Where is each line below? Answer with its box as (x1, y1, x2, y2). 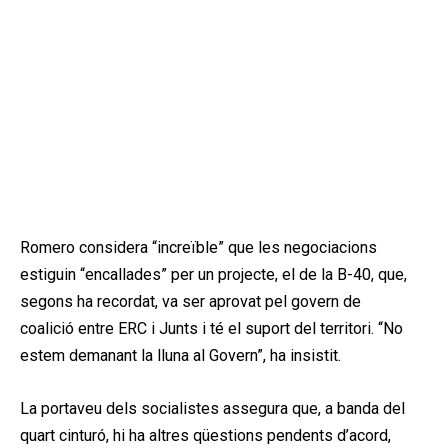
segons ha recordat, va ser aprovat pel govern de (20, 291, 361, 311)
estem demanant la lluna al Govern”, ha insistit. (20, 345, 341, 365)
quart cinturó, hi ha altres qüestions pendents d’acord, (20, 425, 391, 445)
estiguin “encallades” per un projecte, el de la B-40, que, (20, 264, 407, 284)
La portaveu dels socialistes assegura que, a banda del (20, 398, 405, 418)
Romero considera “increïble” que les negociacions (20, 237, 377, 257)
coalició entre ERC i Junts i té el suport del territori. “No (20, 318, 403, 338)
